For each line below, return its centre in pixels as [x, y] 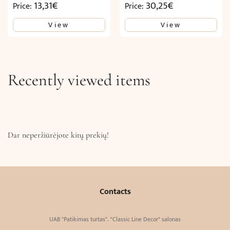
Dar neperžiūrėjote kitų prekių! [58, 135]
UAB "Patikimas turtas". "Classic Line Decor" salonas [115, 219]
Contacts [115, 192]
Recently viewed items [79, 80]
